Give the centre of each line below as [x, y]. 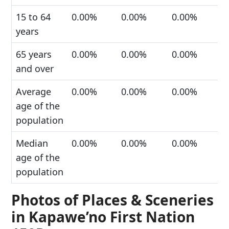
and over [35, 68]
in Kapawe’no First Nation [103, 217]
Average [33, 91]
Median [32, 143]
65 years [34, 54]
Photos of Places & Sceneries [112, 200]
